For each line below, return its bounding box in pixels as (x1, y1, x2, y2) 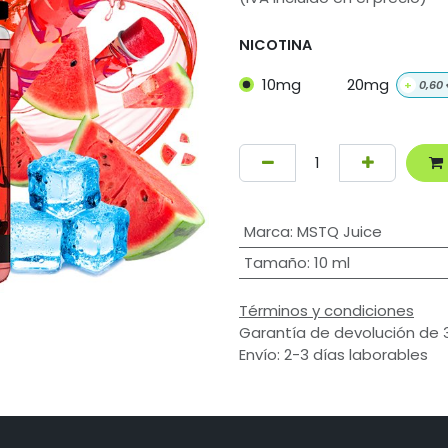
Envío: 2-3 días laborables (239, 343, 428, 365)
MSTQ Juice (296, 221, 382, 243)
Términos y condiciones (239, 299, 414, 321)
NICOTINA (239, 34, 312, 55)
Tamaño (243, 252, 307, 274)
